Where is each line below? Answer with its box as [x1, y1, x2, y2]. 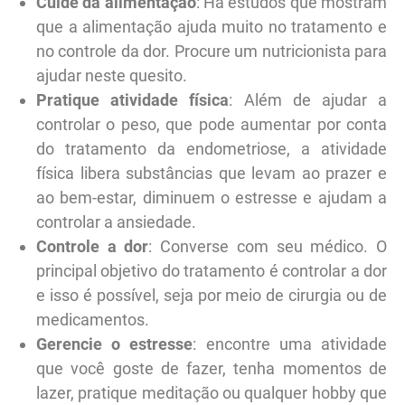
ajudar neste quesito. [36, 65, 187, 85]
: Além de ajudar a [229, 89, 388, 109]
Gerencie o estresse [36, 334, 193, 353]
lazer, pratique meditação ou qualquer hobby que [36, 382, 387, 402]
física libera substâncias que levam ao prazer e [36, 163, 387, 183]
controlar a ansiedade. [36, 212, 196, 231]
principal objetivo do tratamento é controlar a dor [36, 260, 387, 280]
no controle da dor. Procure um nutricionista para [36, 41, 387, 61]
